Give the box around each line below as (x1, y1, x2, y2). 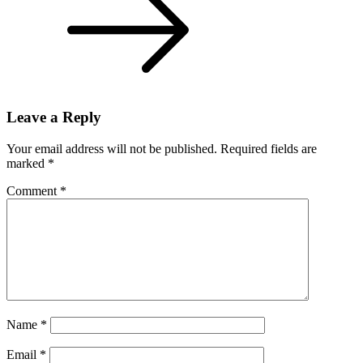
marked (6, 156, 48, 171)
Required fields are (220, 142, 317, 156)
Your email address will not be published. (6, 142, 217, 156)
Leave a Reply (6, 109, 101, 126)
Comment (6, 184, 60, 199)
